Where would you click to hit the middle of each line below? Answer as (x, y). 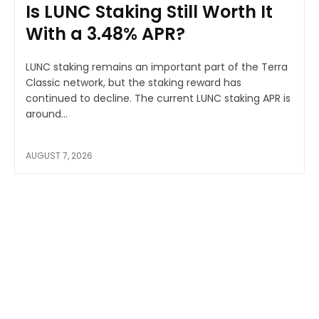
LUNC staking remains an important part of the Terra (157, 67)
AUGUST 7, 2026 (59, 155)
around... (47, 114)
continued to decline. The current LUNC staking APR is (80, 98)
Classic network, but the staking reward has (134, 82)
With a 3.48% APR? (105, 33)
